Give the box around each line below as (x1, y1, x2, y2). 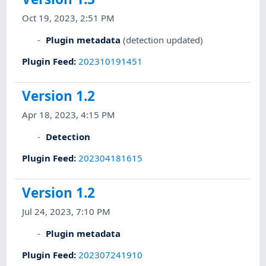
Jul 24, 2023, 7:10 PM (22, 205, 111, 218)
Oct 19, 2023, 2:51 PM (22, 12, 115, 24)
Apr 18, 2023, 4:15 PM (22, 109, 116, 121)
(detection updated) (123, 33, 204, 46)
